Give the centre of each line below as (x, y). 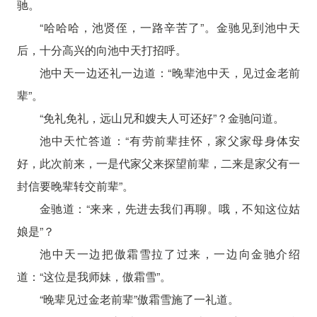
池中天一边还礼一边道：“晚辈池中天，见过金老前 (170, 72)
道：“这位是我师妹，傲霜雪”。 (94, 276)
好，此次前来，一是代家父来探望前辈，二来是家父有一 (158, 163)
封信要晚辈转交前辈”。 (75, 185)
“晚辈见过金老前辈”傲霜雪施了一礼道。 (139, 299)
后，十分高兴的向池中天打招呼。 (102, 50)
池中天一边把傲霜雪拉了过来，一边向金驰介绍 (170, 253)
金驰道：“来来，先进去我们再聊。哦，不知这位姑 (170, 208)
